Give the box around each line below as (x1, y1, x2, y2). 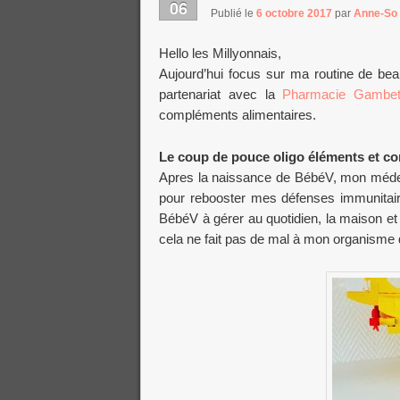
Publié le (211, 6, 256, 20)
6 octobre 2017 (256, 6, 332, 20)
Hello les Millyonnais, (159, 46, 281, 62)
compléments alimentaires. (159, 107, 316, 123)
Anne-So (354, 6, 397, 20)
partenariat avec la (159, 87, 283, 103)
